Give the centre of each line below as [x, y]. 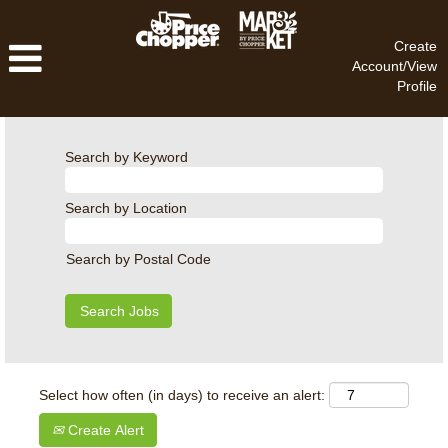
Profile [417, 86]
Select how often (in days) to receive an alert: [182, 395]
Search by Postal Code [138, 259]
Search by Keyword [126, 157]
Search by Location [126, 208]
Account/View [394, 66]
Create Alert [104, 430]
